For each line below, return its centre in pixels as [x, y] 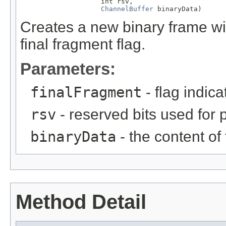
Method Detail [81, 202]
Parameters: [68, 69]
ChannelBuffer [127, 9]
